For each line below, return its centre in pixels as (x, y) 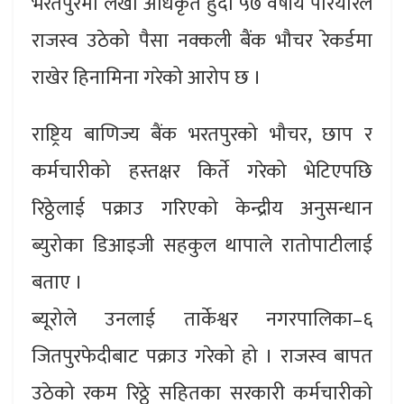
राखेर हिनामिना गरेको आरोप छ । (147, 78)
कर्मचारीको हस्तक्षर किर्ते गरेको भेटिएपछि (202, 172)
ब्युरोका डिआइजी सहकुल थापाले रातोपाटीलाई (202, 246)
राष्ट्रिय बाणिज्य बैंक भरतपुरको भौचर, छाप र (202, 135)
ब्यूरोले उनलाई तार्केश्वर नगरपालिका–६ (202, 320)
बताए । (57, 283)
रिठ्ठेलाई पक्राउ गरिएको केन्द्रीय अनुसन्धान (202, 209)
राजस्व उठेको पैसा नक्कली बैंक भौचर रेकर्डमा (202, 41)
